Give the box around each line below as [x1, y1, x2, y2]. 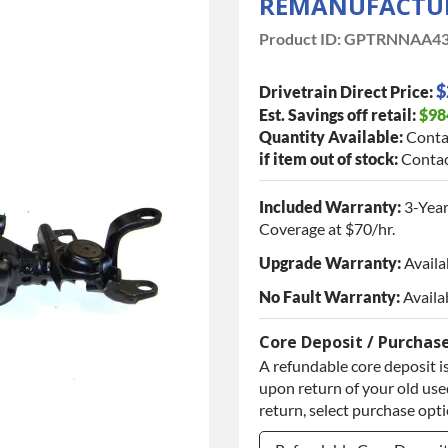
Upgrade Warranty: [259, 252, 401, 272]
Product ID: [259, 28, 341, 48]
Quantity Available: [259, 126, 403, 146]
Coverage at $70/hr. [259, 218, 395, 238]
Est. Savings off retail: [259, 104, 416, 124]
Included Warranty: [259, 196, 401, 216]
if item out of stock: [259, 148, 398, 168]
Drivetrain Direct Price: [259, 81, 433, 101]
